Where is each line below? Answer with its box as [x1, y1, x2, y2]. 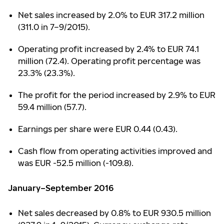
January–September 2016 [8, 183, 113, 193]
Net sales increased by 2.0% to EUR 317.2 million [18, 10, 204, 20]
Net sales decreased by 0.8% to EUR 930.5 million [18, 208, 211, 218]
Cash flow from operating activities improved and [18, 146, 212, 156]
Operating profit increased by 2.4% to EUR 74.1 [18, 44, 199, 54]
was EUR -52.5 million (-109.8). [18, 158, 135, 168]
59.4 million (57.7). [18, 102, 86, 112]
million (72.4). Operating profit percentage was [18, 56, 200, 66]
